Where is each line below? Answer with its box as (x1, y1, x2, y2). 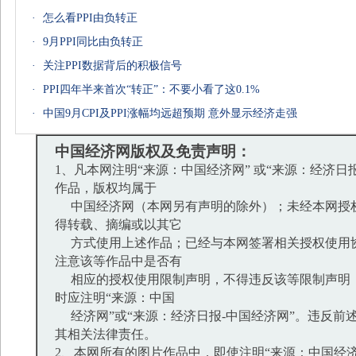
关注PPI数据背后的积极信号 (43, 60, 182, 72)
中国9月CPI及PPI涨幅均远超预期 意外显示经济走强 (43, 107, 297, 119)
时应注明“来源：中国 (55, 291, 175, 304)
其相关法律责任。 (55, 327, 157, 341)
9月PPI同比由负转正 (43, 36, 143, 48)
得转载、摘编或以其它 (55, 218, 182, 231)
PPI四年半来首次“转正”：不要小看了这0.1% (43, 83, 260, 95)
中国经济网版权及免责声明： (55, 143, 251, 160)
